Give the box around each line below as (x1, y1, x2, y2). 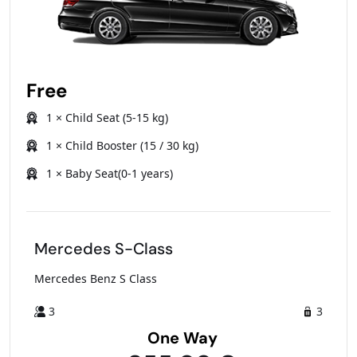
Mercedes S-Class (34, 238, 173, 260)
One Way (147, 328, 218, 349)
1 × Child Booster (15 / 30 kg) (46, 138, 198, 154)
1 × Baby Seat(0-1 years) (46, 166, 173, 182)
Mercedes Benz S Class (34, 271, 157, 287)
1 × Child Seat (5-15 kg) (46, 110, 168, 126)
